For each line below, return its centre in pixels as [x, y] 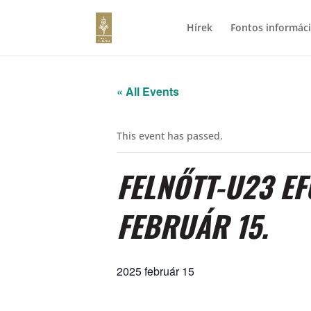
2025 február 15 [155, 271]
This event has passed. [170, 136]
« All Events [148, 91]
